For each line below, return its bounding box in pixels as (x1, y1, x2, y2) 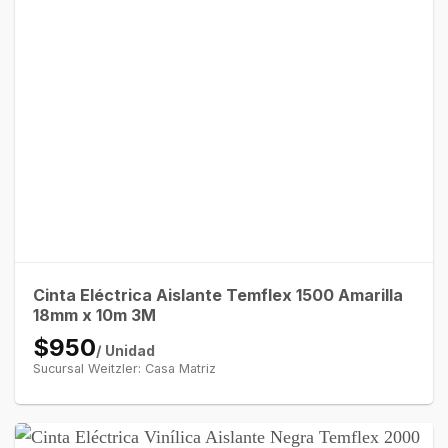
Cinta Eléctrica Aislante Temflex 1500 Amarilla (32, 284, 403, 305)
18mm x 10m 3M (32, 304, 156, 325)
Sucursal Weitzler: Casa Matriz (32, 360, 216, 376)
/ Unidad (95, 341, 155, 359)
